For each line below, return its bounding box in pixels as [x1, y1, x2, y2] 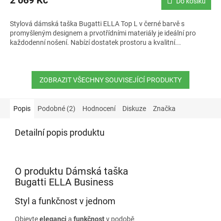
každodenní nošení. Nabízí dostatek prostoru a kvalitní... [10, 38, 181, 46]
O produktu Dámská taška [15, 165, 128, 177]
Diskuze [122, 105, 146, 112]
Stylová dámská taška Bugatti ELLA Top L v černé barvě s [10, 20, 184, 28]
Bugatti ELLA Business [15, 176, 113, 188]
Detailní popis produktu [15, 127, 105, 138]
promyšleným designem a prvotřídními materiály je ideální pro [10, 29, 196, 37]
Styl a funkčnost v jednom [15, 196, 115, 206]
